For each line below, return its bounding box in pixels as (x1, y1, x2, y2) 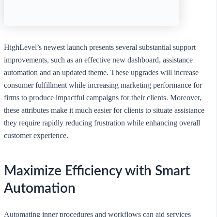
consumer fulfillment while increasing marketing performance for (4, 81, 202, 90)
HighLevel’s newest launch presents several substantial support (4, 43, 196, 52)
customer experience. (4, 131, 68, 140)
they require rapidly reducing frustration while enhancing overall (4, 119, 200, 127)
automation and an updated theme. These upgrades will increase (4, 68, 199, 77)
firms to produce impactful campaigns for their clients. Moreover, (4, 93, 201, 102)
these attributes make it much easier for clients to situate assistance (4, 106, 204, 115)
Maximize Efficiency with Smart (4, 164, 190, 178)
